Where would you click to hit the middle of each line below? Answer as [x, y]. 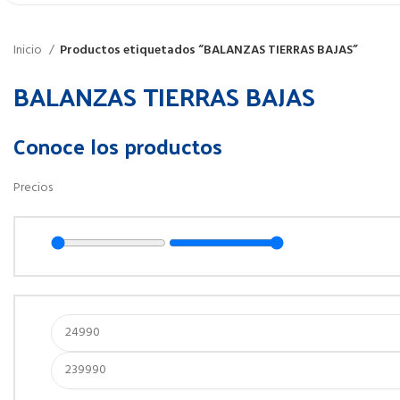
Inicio [29, 50]
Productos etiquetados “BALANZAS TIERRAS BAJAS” [209, 50]
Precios [33, 187]
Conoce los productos [118, 145]
